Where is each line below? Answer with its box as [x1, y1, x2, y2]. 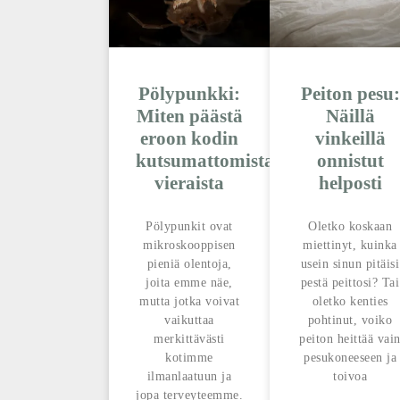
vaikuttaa [164, 313, 214, 328]
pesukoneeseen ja [304, 351, 396, 365]
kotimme [165, 351, 213, 365]
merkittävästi [154, 332, 225, 346]
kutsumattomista [136, 150, 274, 172]
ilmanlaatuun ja [146, 370, 232, 384]
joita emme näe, [146, 276, 233, 290]
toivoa [333, 370, 367, 384]
